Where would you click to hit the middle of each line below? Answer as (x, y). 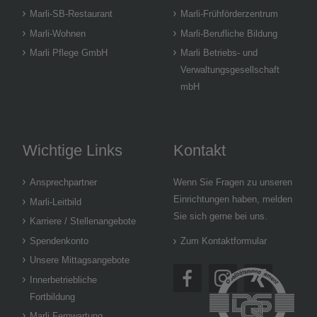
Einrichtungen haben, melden (232, 200)
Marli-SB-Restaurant (71, 14)
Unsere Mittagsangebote (79, 260)
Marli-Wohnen (57, 33)
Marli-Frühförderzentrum (229, 14)
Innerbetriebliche (63, 279)
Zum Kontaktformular (223, 241)
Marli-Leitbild (55, 202)
